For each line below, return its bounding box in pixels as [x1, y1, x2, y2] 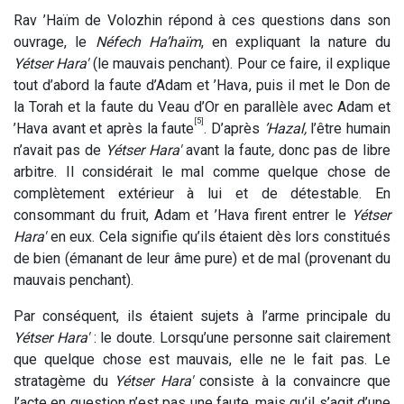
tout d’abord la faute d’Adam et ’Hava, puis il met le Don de [14, 76, 390, 94]
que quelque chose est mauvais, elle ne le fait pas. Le [14, 350, 390, 368]
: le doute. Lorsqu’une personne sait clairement [88, 328, 390, 346]
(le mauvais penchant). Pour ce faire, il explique [88, 54, 391, 72]
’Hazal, [263, 119, 307, 137]
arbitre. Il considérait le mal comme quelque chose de [14, 162, 390, 180]
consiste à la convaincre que [192, 372, 390, 390]
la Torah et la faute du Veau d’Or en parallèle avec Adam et [14, 97, 390, 115]
